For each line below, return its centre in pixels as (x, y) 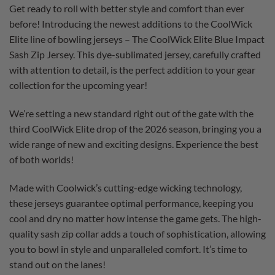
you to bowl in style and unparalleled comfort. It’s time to (128, 249)
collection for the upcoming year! (78, 85)
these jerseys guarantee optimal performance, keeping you (131, 203)
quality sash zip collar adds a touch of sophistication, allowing (137, 233)
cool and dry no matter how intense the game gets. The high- (135, 218)
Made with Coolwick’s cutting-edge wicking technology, (126, 187)
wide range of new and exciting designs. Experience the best (134, 144)
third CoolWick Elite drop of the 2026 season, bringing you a (135, 128)
